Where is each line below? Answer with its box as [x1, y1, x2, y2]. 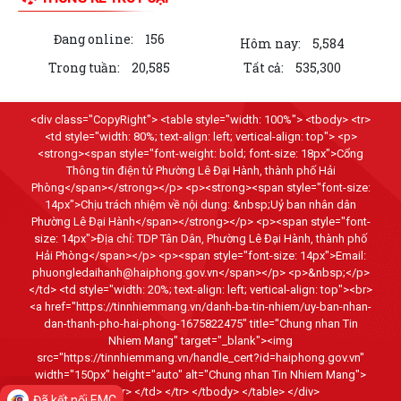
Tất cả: [243, 58, 284, 76]
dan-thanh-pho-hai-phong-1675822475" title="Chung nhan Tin [43, 316, 358, 330]
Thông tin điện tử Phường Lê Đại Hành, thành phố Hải [65, 163, 336, 177]
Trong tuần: [48, 58, 120, 76]
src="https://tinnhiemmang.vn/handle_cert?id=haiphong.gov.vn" [37, 350, 364, 364]
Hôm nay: [239, 34, 301, 52]
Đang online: [54, 30, 133, 47]
